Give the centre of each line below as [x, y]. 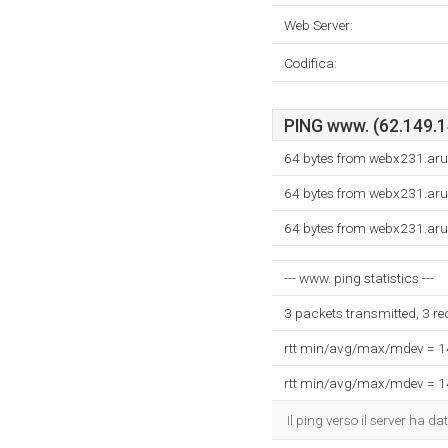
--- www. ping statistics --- [359, 278]
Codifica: [310, 63]
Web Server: [318, 25]
